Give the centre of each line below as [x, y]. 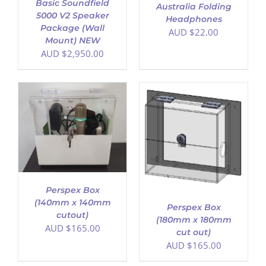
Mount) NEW [72, 40]
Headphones [194, 19]
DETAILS [85, 145]
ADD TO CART [77, 132]
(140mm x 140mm [72, 203]
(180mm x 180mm [194, 220]
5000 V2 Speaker [72, 15]
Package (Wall [72, 28]
